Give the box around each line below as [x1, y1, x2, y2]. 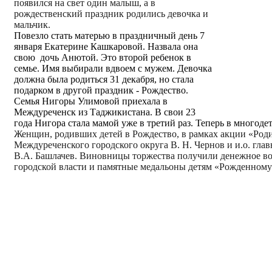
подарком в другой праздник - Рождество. [14, 84, 188, 95]
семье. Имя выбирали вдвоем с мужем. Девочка [14, 63, 212, 73]
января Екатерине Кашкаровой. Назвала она [14, 41, 198, 52]
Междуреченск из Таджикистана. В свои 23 [14, 106, 195, 117]
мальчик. [14, 19, 50, 30]
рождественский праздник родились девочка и [14, 8, 208, 19]
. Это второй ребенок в [96, 52, 191, 63]
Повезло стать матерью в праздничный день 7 [14, 30, 205, 41]
